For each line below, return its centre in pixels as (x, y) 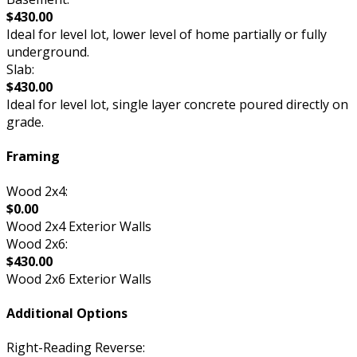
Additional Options (67, 313)
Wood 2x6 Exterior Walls (79, 279)
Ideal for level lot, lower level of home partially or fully (167, 35)
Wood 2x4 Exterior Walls (79, 226)
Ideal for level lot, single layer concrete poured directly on (177, 105)
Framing (33, 157)
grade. (25, 122)
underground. (48, 52)
